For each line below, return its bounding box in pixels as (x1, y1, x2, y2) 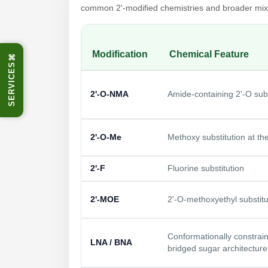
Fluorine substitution (167, 163, 244, 173)
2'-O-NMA (90, 89, 129, 99)
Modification (92, 48, 148, 59)
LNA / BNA (90, 237, 132, 247)
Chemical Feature (169, 48, 249, 59)
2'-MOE (90, 194, 119, 204)
